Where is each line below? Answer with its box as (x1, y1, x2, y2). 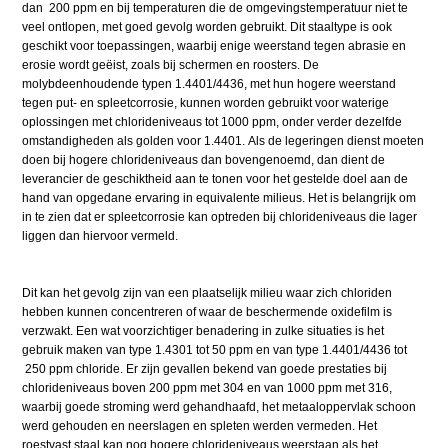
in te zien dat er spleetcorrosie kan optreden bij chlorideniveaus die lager (22, 209, 418, 224)
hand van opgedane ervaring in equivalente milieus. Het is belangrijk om (22, 190, 417, 205)
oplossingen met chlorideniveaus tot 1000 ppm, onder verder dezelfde (22, 114, 403, 129)
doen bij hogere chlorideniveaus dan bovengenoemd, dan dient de (22, 152, 386, 167)
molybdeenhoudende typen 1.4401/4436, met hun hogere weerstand (22, 76, 397, 91)
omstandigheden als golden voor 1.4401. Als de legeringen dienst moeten (22, 133, 425, 148)
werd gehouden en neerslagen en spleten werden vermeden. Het (22, 418, 378, 433)
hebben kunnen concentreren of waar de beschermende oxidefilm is (22, 304, 393, 319)
